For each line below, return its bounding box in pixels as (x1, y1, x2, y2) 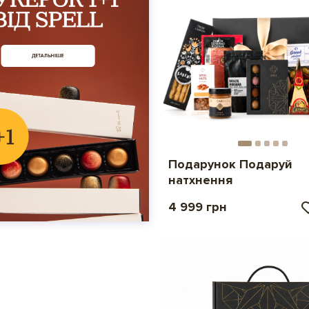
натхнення (168, 172, 232, 188)
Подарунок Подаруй (168, 156, 292, 172)
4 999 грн (168, 199, 227, 215)
